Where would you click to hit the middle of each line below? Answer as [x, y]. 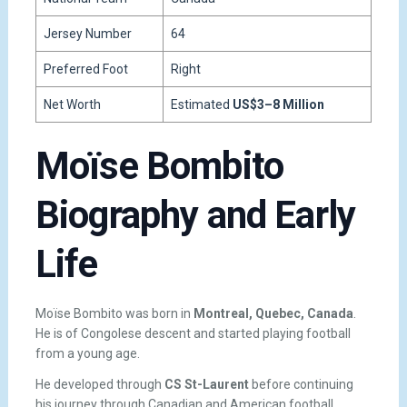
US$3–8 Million [278, 105]
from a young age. [87, 354]
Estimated [201, 105]
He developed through [99, 384]
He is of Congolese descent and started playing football [193, 334]
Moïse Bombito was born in [114, 314]
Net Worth [72, 105]
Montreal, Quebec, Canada [273, 314]
